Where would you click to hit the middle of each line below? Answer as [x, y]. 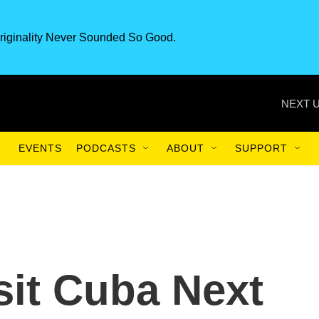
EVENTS [40, 148]
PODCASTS [106, 148]
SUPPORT [261, 148]
